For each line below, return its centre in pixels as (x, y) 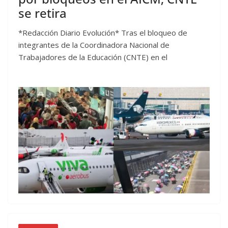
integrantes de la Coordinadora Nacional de (94, 45)
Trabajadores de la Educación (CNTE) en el (93, 57)
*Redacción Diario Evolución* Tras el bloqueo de (103, 33)
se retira (42, 13)
